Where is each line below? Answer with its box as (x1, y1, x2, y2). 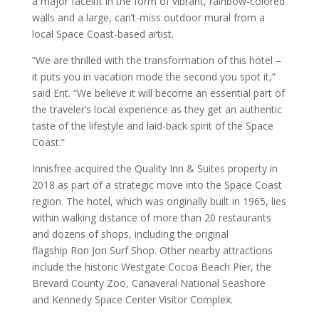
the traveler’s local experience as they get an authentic (31, 103, 282, 116)
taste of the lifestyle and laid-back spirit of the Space (31, 119, 273, 132)
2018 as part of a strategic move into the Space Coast (31, 178, 282, 192)
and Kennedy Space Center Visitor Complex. (31, 293, 236, 306)
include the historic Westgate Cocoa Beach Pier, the (31, 260, 271, 273)
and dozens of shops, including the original (31, 227, 229, 241)
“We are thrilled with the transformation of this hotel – (31, 53, 281, 67)
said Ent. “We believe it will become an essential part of (31, 86, 285, 100)
